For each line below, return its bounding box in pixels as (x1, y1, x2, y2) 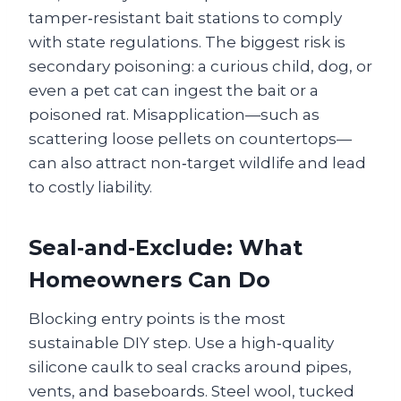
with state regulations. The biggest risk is (29, 32, 346, 51)
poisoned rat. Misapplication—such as (29, 105, 320, 124)
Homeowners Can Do (29, 266, 270, 293)
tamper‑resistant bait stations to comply (29, 8, 342, 27)
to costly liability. (29, 177, 152, 196)
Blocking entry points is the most (29, 309, 286, 328)
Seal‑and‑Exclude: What (29, 234, 303, 260)
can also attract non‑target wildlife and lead (29, 153, 366, 172)
